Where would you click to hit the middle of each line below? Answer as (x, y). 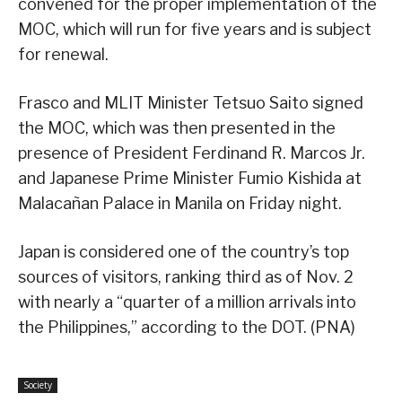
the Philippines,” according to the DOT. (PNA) (187, 327)
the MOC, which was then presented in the (177, 127)
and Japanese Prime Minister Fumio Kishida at (190, 178)
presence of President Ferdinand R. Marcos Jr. (192, 153)
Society (38, 385)
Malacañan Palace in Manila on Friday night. (180, 203)
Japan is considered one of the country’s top (184, 251)
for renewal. (63, 54)
